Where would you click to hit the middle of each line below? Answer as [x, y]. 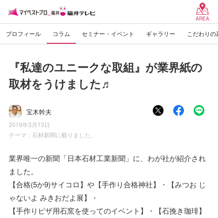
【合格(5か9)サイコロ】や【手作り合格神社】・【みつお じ [107, 184]
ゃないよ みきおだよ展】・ [54, 197]
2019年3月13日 [29, 124]
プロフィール [23, 33]
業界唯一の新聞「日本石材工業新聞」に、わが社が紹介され [107, 158]
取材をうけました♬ [61, 83]
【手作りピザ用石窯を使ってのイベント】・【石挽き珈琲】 [107, 210]
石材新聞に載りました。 [64, 135]
